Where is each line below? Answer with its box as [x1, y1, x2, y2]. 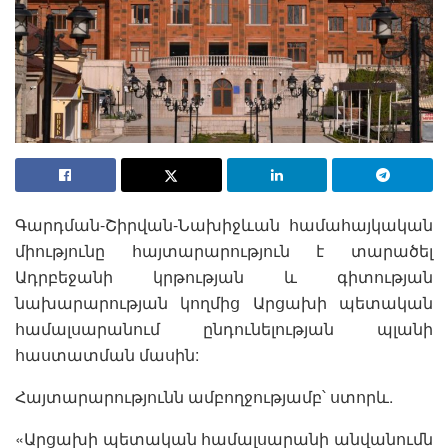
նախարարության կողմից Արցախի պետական [15, 290, 433, 314]
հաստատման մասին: [15, 342, 203, 366]
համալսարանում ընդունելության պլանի [15, 316, 433, 340]
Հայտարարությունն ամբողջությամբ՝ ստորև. [15, 384, 393, 408]
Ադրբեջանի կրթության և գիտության [15, 264, 433, 288]
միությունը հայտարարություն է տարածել [15, 238, 433, 262]
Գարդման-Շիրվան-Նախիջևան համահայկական [15, 212, 433, 236]
